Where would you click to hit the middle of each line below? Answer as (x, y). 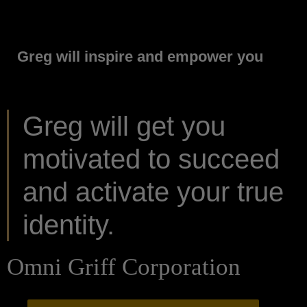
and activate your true (153, 192)
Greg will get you (124, 126)
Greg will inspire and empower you (140, 57)
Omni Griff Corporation (124, 267)
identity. (69, 225)
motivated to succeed (151, 159)
